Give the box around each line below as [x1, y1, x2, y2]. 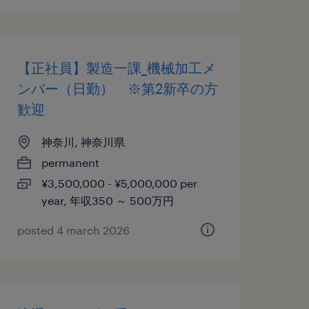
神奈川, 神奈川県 [41, 135, 125, 148]
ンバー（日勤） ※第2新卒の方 [17, 80, 218, 97]
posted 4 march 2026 [17, 223, 130, 237]
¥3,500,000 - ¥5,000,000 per [41, 177, 197, 190]
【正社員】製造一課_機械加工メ [17, 59, 216, 76]
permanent [41, 156, 99, 169]
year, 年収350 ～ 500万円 [41, 194, 174, 207]
